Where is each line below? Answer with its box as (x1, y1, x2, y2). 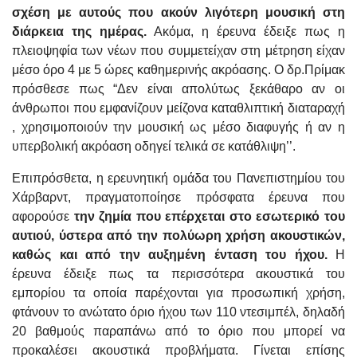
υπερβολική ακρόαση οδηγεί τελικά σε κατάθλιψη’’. (12, 139, 296, 154)
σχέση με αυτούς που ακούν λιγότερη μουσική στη (12, 6, 345, 20)
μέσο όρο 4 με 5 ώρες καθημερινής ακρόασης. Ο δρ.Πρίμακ (12, 63, 345, 77)
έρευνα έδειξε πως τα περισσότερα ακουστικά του (12, 267, 345, 281)
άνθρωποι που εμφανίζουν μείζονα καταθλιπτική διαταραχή (12, 101, 345, 116)
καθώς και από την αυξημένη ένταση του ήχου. (12, 248, 328, 262)
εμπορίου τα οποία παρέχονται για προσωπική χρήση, (12, 286, 345, 300)
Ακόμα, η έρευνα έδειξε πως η (147, 25, 345, 39)
